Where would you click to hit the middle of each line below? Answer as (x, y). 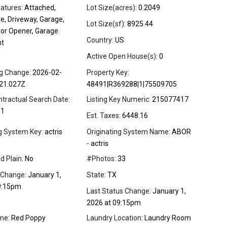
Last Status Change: (119, 191)
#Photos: (101, 159)
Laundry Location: (115, 218)
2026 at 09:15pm (114, 203)
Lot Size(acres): (112, 8)
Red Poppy (28, 218)
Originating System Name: (128, 132)
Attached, (39, 8)
